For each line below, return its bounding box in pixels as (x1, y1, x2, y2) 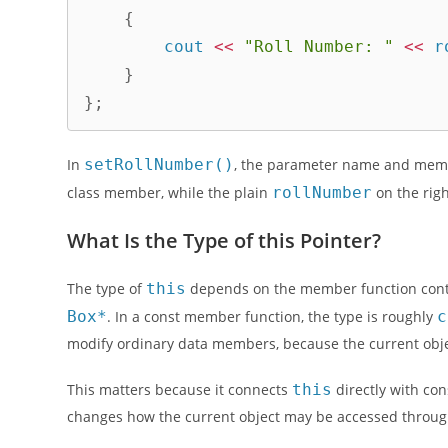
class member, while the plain (67, 182, 273, 202)
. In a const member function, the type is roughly (107, 306, 438, 326)
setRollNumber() (84, 154, 235, 174)
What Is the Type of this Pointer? (67, 226, 382, 254)
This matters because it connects (67, 379, 293, 399)
